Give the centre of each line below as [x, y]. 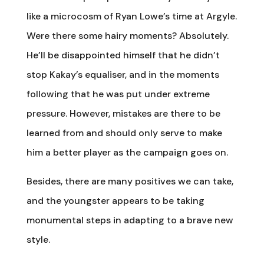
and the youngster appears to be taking [115, 200]
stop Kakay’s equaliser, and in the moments [123, 74]
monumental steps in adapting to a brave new [130, 220]
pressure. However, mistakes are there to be [123, 113]
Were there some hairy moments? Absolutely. [127, 35]
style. [38, 239]
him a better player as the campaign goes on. [127, 152]
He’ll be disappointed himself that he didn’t [123, 55]
